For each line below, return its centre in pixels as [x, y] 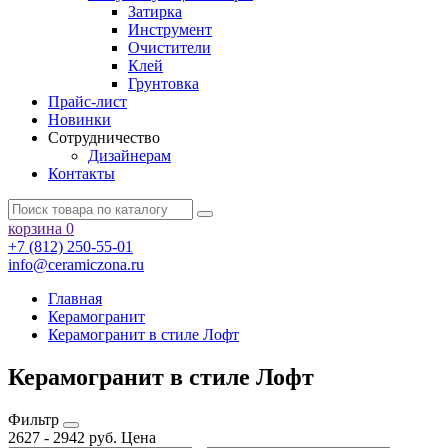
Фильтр [35, 419]
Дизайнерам [129, 155]
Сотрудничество [104, 137]
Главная [75, 298]
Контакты [81, 173]
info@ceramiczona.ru [76, 264]
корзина [35, 228]
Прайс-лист [87, 101]
